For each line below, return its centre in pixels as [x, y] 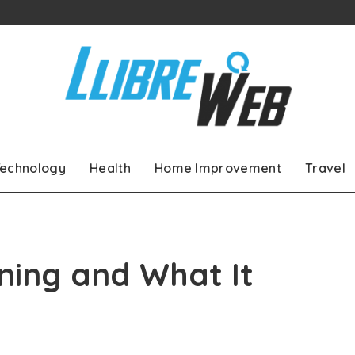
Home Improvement [218, 168]
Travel [325, 168]
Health [110, 168]
